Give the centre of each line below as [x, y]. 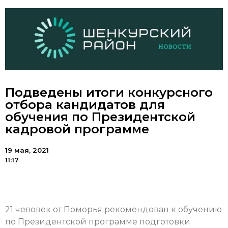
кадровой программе [77, 129]
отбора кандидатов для [85, 105]
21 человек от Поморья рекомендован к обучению [113, 210]
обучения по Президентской [100, 117]
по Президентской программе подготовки [98, 222]
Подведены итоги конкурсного [109, 93]
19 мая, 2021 [27, 150]
